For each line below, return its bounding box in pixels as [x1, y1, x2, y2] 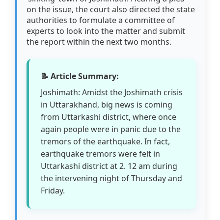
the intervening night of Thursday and [41, 173, 183, 184]
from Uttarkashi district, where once [41, 111, 177, 123]
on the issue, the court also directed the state [27, 4, 195, 15]
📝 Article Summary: [41, 71, 119, 82]
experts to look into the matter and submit [27, 26, 186, 37]
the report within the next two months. [27, 36, 172, 48]
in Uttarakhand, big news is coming [41, 99, 173, 110]
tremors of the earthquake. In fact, [41, 136, 170, 147]
